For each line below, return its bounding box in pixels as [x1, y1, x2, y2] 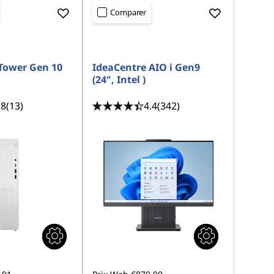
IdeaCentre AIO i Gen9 [92, 61, 201, 74]
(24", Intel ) [92, 73, 146, 86]
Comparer [110, 7, 147, 18]
